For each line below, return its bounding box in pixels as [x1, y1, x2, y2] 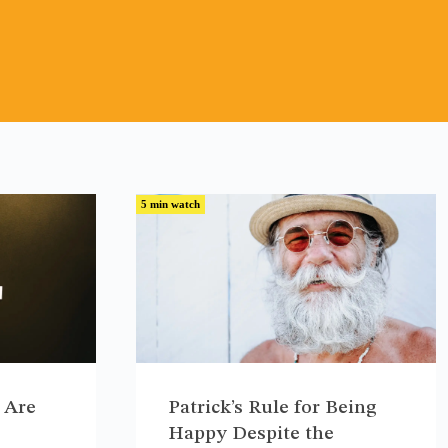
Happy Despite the [168, 423, 334, 444]
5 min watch [141, 198, 200, 210]
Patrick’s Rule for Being [168, 397, 376, 418]
